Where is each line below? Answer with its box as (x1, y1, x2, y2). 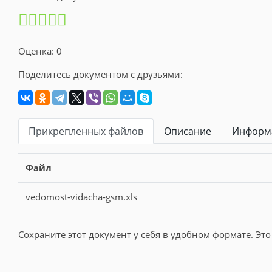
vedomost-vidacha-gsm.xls (25, 190, 137, 203)
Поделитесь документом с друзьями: (18, 67, 183, 80)
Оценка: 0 (18, 44, 62, 57)
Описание (164, 124, 211, 138)
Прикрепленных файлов (29, 124, 143, 138)
